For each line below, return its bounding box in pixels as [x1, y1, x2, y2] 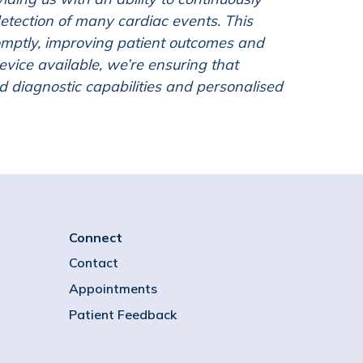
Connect [69, 229, 122, 246]
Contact [69, 254, 118, 271]
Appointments [69, 280, 157, 297]
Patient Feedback [69, 306, 177, 322]
